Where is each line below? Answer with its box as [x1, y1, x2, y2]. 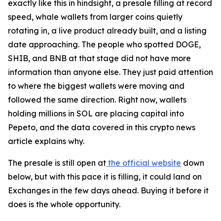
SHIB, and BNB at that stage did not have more [8, 53, 191, 64]
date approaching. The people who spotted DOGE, [8, 39, 201, 50]
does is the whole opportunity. [8, 199, 120, 210]
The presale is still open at [8, 158, 106, 168]
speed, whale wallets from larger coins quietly [8, 12, 183, 22]
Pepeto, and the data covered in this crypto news [8, 122, 195, 133]
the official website [106, 158, 181, 168]
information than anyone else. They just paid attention [8, 67, 213, 77]
